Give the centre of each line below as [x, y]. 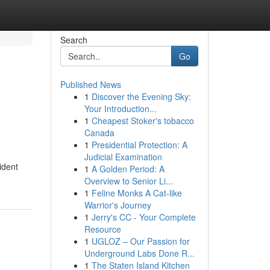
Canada [99, 133]
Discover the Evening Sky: [141, 96]
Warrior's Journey [118, 205]
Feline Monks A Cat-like [137, 193]
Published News [90, 84]
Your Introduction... [120, 108]
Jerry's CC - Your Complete [143, 217]
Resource [102, 229]
